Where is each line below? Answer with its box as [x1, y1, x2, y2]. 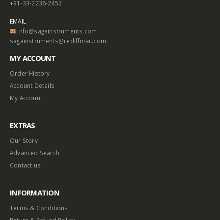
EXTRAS [10, 120, 35, 130]
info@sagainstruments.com [17, 27, 97, 35]
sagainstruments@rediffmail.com [10, 36, 106, 45]
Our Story [10, 136, 38, 144]
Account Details [10, 81, 55, 89]
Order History [10, 69, 50, 77]
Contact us [10, 161, 41, 169]
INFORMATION [10, 187, 59, 197]
